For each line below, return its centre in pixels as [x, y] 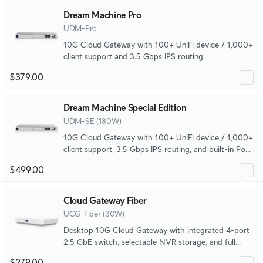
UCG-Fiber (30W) [94, 214]
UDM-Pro [80, 28]
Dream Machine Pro [102, 15]
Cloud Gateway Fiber [105, 200]
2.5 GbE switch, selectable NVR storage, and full [149, 242]
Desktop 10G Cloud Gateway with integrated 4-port [156, 230]
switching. [81, 161]
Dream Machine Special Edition [125, 108]
